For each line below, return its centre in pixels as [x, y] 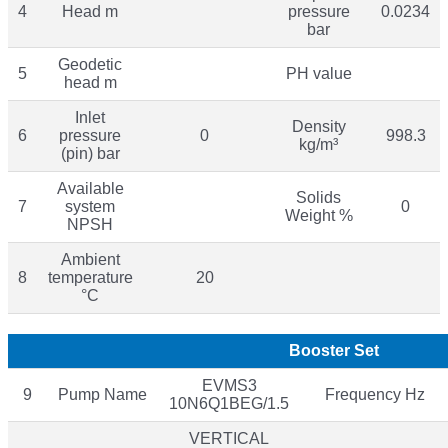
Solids [318, 197]
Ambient [90, 259]
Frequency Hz [374, 394]
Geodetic [90, 64]
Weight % [318, 215]
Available [90, 188]
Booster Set [334, 350]
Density [318, 126]
